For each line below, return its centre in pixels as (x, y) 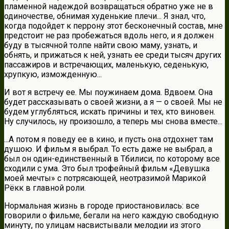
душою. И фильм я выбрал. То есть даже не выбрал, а (108, 149)
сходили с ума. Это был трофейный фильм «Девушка (107, 169)
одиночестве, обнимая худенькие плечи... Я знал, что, (105, 16)
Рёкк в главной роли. (45, 188)
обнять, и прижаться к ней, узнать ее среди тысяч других (113, 55)
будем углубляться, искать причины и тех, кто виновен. (110, 112)
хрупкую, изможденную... (53, 75)
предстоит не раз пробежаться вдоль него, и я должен (109, 36)
